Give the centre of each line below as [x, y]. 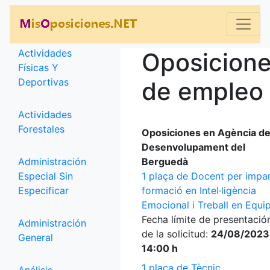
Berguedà [165, 162]
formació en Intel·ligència [199, 190]
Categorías [59, 23]
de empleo [202, 91]
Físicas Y [38, 67]
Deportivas [43, 82]
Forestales [41, 129]
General [36, 237]
